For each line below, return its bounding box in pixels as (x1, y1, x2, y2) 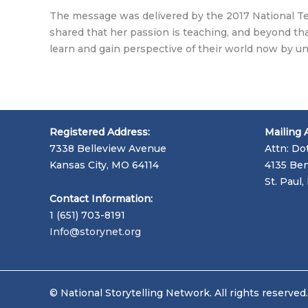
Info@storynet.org (49, 225, 141, 238)
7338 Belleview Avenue (49, 142, 166, 155)
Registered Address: (49, 126, 150, 139)
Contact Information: (49, 192, 153, 205)
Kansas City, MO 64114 (49, 159, 159, 172)
